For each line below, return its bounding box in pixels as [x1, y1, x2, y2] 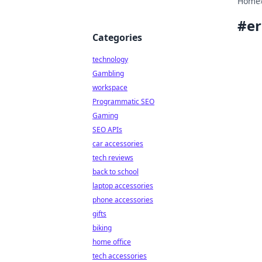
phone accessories [92, 195, 153, 205]
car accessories [92, 139, 143, 149]
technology [92, 54, 128, 64]
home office [92, 237, 131, 247]
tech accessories [92, 251, 147, 261]
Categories [92, 31, 142, 44]
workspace [92, 82, 127, 92]
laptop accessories [92, 181, 153, 191]
